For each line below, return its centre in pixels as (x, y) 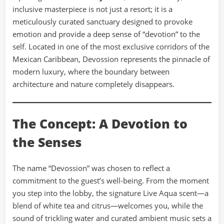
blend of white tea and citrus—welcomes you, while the (108, 205)
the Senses (47, 142)
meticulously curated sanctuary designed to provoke (102, 22)
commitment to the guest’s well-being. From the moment (111, 180)
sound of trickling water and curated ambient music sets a (112, 218)
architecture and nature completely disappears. (93, 84)
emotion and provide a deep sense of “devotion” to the (106, 34)
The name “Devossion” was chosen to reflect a (91, 168)
